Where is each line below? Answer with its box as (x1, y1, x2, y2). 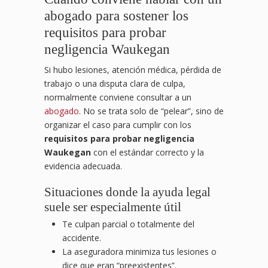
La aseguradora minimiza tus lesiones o (62, 246, 217, 258)
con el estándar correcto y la (91, 147, 204, 159)
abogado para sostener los (44, 8, 188, 24)
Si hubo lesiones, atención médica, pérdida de (44, 64, 221, 76)
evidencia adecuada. (44, 160, 122, 172)
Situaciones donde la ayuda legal (44, 185, 211, 200)
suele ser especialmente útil (44, 200, 181, 215)
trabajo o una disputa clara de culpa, (44, 78, 185, 90)
